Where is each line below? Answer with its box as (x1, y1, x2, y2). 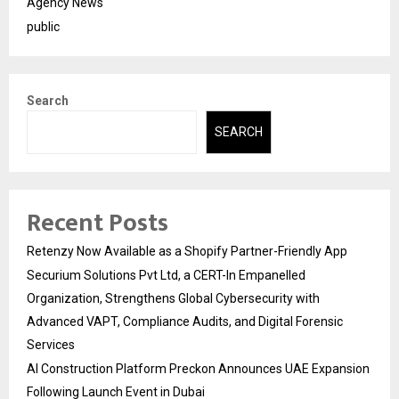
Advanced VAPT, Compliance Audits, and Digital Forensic (27, 313, 343, 329)
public (27, 20, 60, 34)
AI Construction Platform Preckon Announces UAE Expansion (27, 361, 370, 376)
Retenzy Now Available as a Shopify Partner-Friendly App (27, 243, 347, 258)
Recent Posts (27, 201, 168, 244)
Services (27, 337, 75, 352)
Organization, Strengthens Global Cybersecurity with (27, 290, 320, 305)
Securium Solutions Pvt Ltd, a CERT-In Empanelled (27, 267, 305, 282)
